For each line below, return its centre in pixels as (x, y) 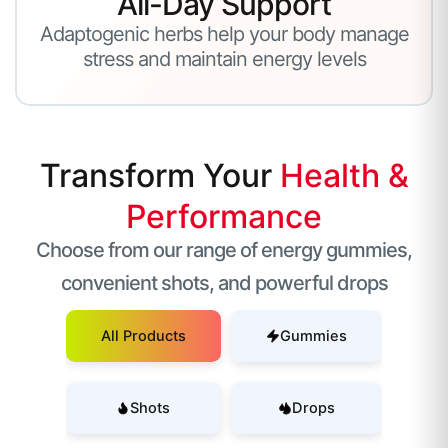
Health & (344, 175)
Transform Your (159, 175)
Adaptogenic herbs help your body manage (224, 33)
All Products (143, 335)
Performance (224, 216)
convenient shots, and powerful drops (224, 282)
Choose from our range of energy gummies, (224, 249)
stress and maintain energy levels (224, 58)
